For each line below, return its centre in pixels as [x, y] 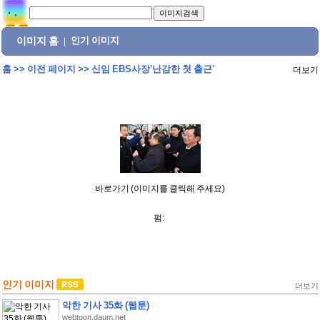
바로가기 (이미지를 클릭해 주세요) [160, 189]
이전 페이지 [51, 69]
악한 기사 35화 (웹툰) [105, 305]
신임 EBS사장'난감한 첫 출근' [152, 69]
